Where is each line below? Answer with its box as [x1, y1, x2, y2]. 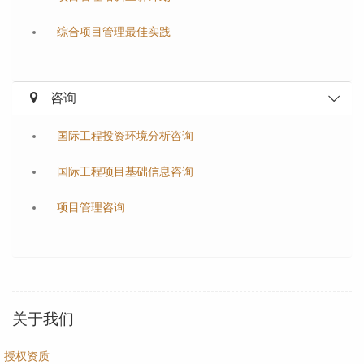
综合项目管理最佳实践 [57, 25, 171, 38]
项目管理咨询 [57, 201, 125, 214]
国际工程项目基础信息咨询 [57, 165, 193, 178]
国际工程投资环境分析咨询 [57, 129, 193, 142]
